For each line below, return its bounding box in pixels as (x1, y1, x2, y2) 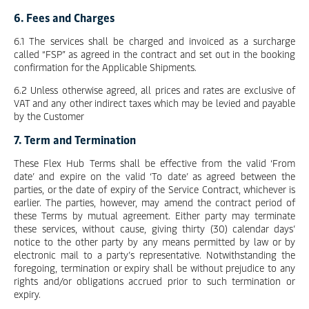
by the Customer (14, 110, 84, 123)
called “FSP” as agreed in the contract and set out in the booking (14, 48, 295, 61)
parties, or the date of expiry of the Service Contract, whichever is (14, 183, 295, 196)
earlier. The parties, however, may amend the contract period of (14, 196, 295, 209)
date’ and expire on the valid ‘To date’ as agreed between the (14, 170, 295, 183)
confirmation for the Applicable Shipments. (14, 61, 197, 74)
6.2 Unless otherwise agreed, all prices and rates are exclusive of (14, 83, 295, 97)
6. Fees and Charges (14, 10, 114, 25)
